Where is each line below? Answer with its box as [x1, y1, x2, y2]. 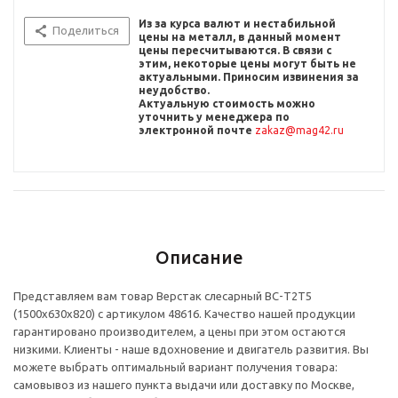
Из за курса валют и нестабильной [139, 18, 336, 30]
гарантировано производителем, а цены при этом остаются [13, 325, 346, 338]
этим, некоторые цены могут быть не [139, 58, 356, 70]
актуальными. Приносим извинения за [139, 71, 359, 84]
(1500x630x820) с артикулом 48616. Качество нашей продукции [13, 307, 355, 321]
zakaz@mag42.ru [255, 124, 344, 137]
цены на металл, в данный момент [139, 31, 341, 44]
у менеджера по [196, 111, 290, 123]
